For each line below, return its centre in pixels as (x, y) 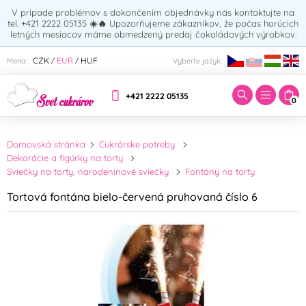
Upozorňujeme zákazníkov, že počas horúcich (204, 23)
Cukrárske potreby (137, 144)
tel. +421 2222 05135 (48, 23)
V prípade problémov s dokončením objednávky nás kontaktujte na (153, 12)
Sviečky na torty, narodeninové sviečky (88, 172)
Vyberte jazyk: (197, 60)
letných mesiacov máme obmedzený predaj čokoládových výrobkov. (153, 34)
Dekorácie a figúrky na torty (65, 158)
